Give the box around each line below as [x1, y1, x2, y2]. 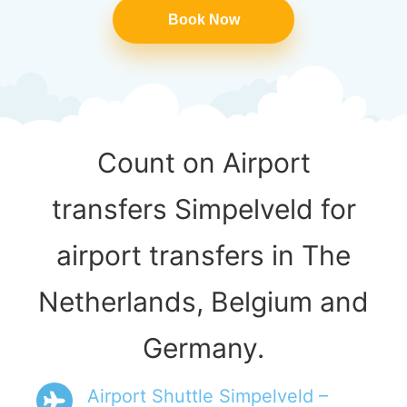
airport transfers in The [56, 238, 351, 272]
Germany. [143, 331, 264, 364]
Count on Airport [96, 145, 311, 179]
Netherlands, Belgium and [38, 284, 369, 318]
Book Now [167, 11, 240, 27]
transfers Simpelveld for [51, 192, 356, 225]
